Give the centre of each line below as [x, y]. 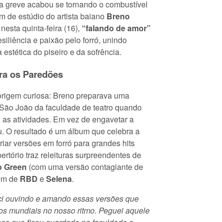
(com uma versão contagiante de [85, 167]
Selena [59, 179]
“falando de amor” [116, 28]
